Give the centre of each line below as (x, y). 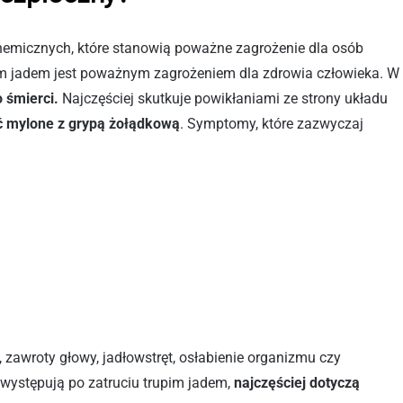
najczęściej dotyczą (297, 383)
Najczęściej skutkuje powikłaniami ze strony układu (223, 99)
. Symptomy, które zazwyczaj (272, 124)
